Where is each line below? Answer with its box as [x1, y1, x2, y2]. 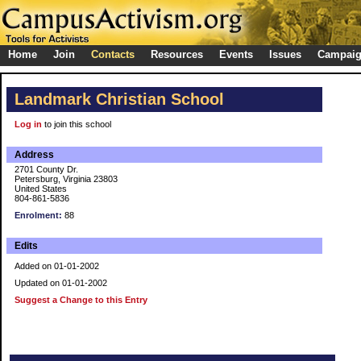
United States [15, 184, 67, 193]
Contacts [91, 48, 135, 60]
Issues [269, 48, 301, 60]
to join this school [42, 119, 111, 129]
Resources [151, 48, 203, 60]
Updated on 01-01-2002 [15, 278, 107, 288]
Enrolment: [15, 210, 62, 220]
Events [219, 48, 253, 60]
